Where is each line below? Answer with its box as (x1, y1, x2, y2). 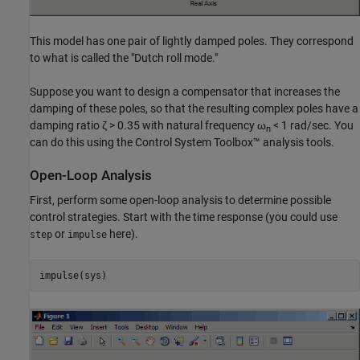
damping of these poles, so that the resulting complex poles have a (30, 101, 358, 115)
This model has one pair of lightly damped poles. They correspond (30, 34, 354, 47)
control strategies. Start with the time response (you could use (30, 211, 337, 224)
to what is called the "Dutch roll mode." (30, 51, 218, 64)
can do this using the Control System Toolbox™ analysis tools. (30, 135, 334, 149)
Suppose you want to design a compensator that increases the (30, 84, 340, 98)
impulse (67, 229, 107, 241)
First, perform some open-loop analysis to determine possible (30, 194, 331, 207)
